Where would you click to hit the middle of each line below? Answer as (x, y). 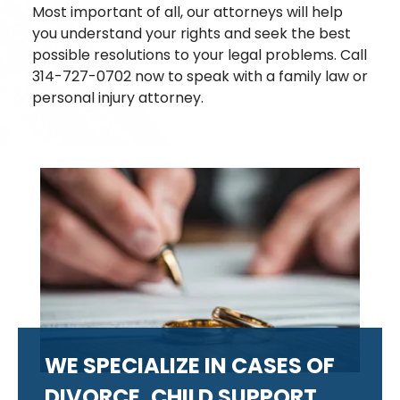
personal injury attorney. (118, 98)
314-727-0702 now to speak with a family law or (200, 76)
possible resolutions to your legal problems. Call (200, 55)
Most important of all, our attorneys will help (187, 12)
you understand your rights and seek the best (192, 33)
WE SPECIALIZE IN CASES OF (190, 366)
